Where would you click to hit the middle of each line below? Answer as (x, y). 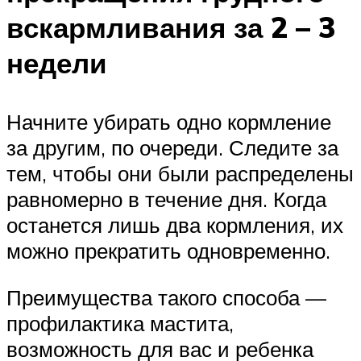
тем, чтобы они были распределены (180, 174)
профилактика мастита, (120, 323)
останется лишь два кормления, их (175, 225)
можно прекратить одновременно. (168, 251)
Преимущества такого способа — (166, 297)
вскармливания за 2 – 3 (171, 27)
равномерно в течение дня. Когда (166, 199)
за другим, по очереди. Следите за (172, 148)
